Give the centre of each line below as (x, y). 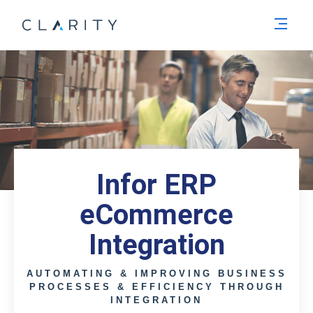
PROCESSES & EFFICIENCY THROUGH (156, 287)
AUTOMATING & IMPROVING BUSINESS (156, 274)
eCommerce (156, 215)
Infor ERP (156, 185)
